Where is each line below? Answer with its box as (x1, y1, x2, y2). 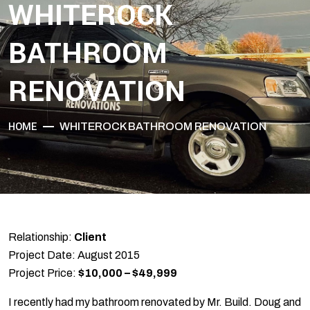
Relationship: (8, 231, 74, 244)
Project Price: (8, 267, 78, 280)
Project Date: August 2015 (8, 249, 140, 262)
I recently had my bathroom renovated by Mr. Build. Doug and (8, 296, 301, 309)
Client (74, 231, 107, 244)
